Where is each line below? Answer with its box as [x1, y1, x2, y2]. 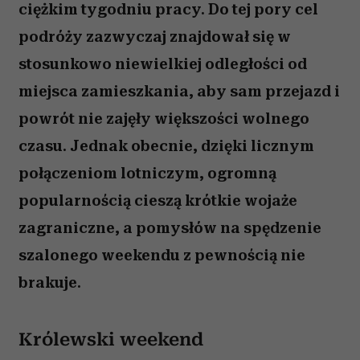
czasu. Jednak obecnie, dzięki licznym [18, 137, 314, 155]
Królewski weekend [18, 329, 203, 350]
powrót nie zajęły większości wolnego [18, 109, 309, 128]
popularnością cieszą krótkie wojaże [18, 191, 297, 210]
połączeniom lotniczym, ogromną [18, 164, 276, 182]
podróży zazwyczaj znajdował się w [18, 27, 291, 46]
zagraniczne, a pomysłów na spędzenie [18, 219, 321, 237]
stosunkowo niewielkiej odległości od [18, 55, 307, 73]
